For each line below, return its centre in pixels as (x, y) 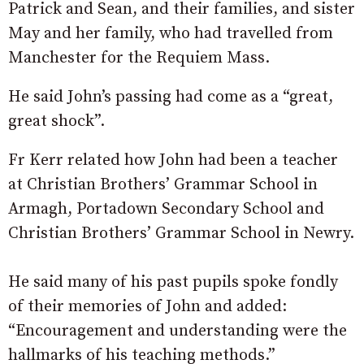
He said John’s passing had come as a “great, (171, 97)
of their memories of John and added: (147, 307)
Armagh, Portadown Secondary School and (166, 210)
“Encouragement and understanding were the (178, 331)
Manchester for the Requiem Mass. (139, 58)
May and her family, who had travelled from (171, 34)
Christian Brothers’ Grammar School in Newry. (181, 234)
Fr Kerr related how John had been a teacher (173, 161)
